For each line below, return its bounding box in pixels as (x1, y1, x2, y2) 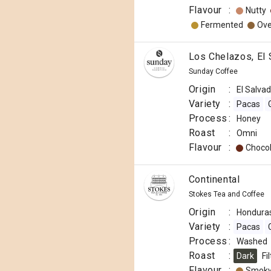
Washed (236, 237, 267, 246)
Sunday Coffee (188, 67, 238, 76)
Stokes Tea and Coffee (188, 190, 264, 198)
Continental (188, 174, 240, 185)
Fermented (200, 20, 243, 30)
